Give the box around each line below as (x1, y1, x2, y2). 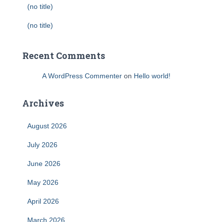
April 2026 (27, 197, 59, 205)
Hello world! (134, 72, 170, 80)
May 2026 (27, 178, 58, 186)
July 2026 (27, 141, 57, 149)
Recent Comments (22, 50, 105, 61)
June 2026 (27, 160, 60, 167)
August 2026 (27, 122, 67, 130)
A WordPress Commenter (42, 72, 122, 80)
